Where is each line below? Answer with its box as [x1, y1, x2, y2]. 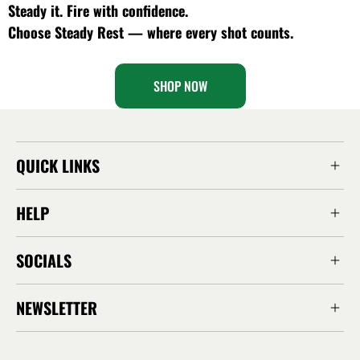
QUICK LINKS [16, 153, 100, 178]
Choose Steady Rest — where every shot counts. [8, 21, 293, 43]
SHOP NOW [153, 76, 207, 96]
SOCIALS [16, 247, 72, 272]
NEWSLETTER [16, 295, 97, 320]
